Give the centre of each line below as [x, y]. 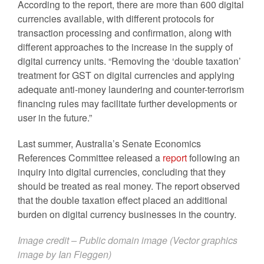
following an [213, 157]
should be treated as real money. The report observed [129, 186]
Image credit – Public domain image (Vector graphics [128, 240]
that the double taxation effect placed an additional [123, 200]
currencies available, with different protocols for [116, 18]
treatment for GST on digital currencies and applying [126, 75]
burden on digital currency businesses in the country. [127, 214]
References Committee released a [90, 157]
